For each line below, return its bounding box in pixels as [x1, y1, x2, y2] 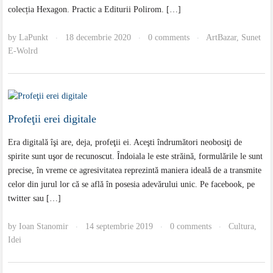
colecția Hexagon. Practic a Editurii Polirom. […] [8, 5, 182, 15]
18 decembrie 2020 [65, 33, 132, 43]
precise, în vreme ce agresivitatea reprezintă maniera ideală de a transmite [8, 166, 262, 175]
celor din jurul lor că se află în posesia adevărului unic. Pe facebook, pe [8, 180, 255, 190]
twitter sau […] [8, 194, 62, 204]
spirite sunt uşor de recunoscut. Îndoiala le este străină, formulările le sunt [8, 152, 263, 161]
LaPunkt [19, 33, 49, 43]
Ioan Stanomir [19, 222, 69, 232]
